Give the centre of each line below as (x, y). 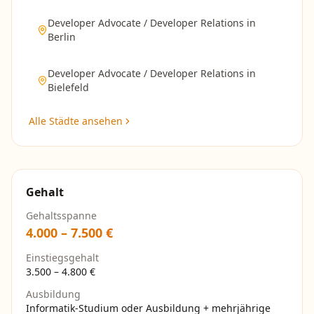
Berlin (62, 37)
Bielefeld (68, 87)
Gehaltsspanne (61, 216)
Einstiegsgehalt (62, 258)
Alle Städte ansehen (76, 121)
